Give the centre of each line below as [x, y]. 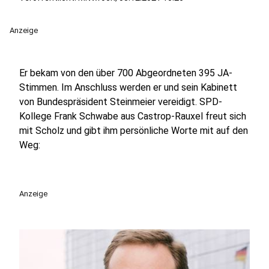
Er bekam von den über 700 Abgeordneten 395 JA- [126, 73]
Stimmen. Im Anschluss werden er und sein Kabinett [128, 87]
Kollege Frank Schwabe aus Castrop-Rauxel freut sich [133, 116]
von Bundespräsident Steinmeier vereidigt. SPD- [121, 102]
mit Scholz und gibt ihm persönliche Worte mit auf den [134, 131]
